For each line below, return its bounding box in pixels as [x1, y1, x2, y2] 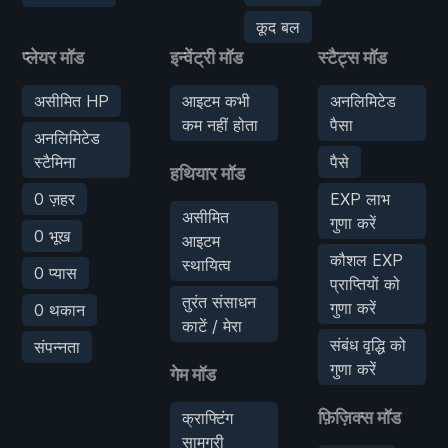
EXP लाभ [330, 188, 390, 209]
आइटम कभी [182, 90, 250, 111]
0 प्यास [34, 262, 77, 283]
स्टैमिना [34, 151, 76, 172]
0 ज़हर [34, 188, 75, 209]
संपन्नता [34, 336, 80, 357]
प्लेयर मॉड [22, 46, 84, 68]
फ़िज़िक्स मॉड [318, 406, 401, 428]
